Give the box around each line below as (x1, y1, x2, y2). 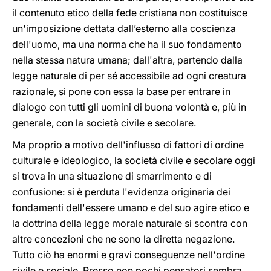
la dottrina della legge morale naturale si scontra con (12, 217, 247, 229)
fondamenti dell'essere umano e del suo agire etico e (12, 201, 249, 214)
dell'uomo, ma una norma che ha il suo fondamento (12, 38, 242, 50)
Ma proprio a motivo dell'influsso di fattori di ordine (12, 139, 244, 151)
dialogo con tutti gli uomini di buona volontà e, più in (12, 101, 246, 113)
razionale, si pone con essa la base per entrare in (12, 85, 230, 97)
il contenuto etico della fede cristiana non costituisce (12, 7, 247, 19)
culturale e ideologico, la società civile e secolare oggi (12, 154, 255, 166)
